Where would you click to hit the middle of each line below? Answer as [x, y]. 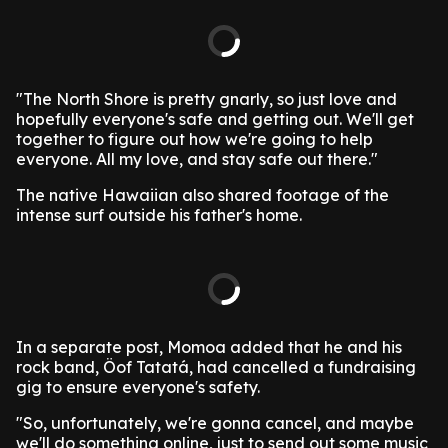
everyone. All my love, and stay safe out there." [197, 159]
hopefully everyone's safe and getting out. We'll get [215, 119]
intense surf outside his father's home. [159, 215]
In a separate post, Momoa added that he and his [209, 347]
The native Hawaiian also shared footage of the [202, 195]
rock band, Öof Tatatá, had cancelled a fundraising [216, 367]
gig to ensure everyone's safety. [138, 387]
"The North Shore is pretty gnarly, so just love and [206, 99]
